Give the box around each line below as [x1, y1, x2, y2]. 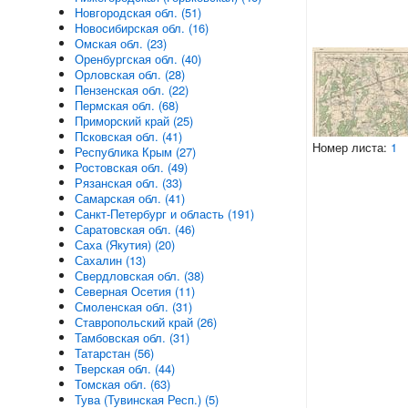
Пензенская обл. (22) [74, 81, 189, 98]
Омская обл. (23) [74, 35, 167, 52]
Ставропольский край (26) [74, 313, 217, 331]
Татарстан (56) [74, 344, 154, 362]
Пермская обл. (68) [74, 97, 178, 114]
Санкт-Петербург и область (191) [74, 205, 254, 222]
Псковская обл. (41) [74, 127, 182, 145]
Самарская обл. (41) [74, 189, 185, 207]
